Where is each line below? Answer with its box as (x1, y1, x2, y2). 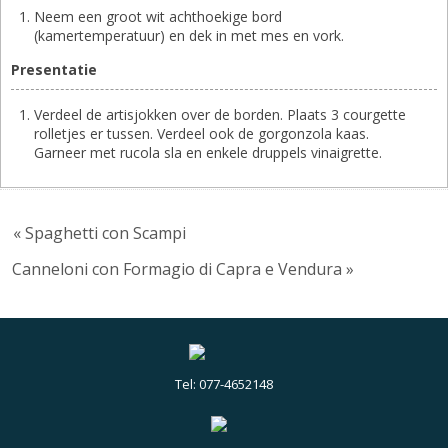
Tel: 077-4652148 (175, 375, 273, 394)
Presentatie (11, 59, 97, 79)
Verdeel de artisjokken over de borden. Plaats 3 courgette (34, 104, 406, 124)
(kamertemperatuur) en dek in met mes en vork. (34, 25, 344, 45)
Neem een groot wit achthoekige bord (34, 6, 282, 26)
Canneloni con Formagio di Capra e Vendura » (12, 257, 354, 280)
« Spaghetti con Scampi (13, 221, 186, 244)
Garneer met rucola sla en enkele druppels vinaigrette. (34, 142, 382, 162)
